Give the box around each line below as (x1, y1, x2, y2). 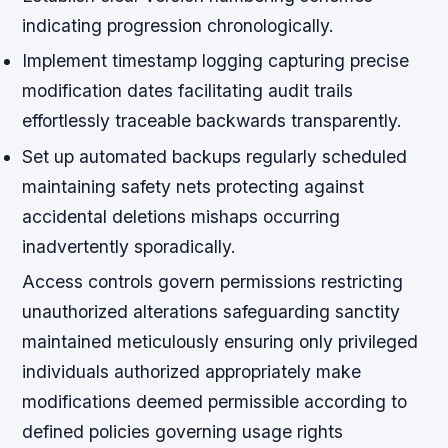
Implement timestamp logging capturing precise (22, 50, 410, 72)
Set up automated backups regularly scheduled (22, 145, 408, 167)
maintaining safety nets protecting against (22, 175, 365, 197)
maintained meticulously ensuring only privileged (22, 330, 419, 352)
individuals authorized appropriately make (22, 360, 362, 382)
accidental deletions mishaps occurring (22, 205, 341, 227)
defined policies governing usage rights (22, 420, 344, 442)
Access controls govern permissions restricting (22, 270, 404, 292)
